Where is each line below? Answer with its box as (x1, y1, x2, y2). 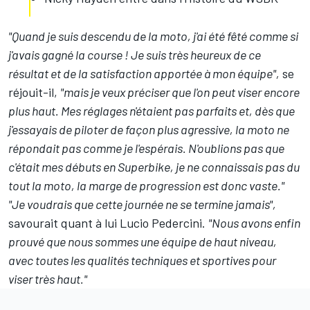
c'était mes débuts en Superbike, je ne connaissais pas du (8, 159, 300, 175)
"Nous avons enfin (208, 215, 300, 231)
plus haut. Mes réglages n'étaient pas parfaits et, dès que (8, 103, 295, 119)
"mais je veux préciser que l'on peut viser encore (60, 84, 300, 100)
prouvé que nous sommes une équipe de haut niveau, (8, 234, 277, 250)
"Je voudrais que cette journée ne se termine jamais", (8, 197, 276, 212)
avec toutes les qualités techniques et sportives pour (8, 253, 276, 268)
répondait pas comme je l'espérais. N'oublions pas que (8, 140, 284, 156)
